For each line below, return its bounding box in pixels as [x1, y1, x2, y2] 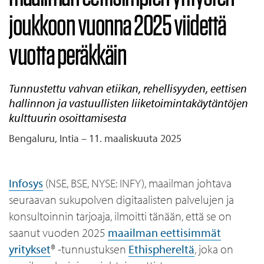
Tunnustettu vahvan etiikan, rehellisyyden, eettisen [9, 81, 247, 95]
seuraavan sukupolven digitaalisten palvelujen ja [9, 192, 234, 207]
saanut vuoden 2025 [9, 225, 108, 240]
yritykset [9, 242, 51, 256]
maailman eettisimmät [108, 225, 221, 240]
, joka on [194, 242, 233, 256]
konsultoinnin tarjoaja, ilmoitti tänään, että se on [9, 209, 232, 223]
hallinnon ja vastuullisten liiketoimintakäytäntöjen [9, 95, 248, 110]
